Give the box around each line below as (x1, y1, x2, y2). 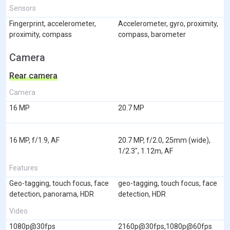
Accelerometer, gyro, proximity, (118, 19, 218, 28)
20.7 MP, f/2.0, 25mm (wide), (118, 136, 210, 144)
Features (9, 163, 38, 172)
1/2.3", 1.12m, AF (118, 146, 173, 155)
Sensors (9, 4, 36, 12)
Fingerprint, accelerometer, (9, 19, 96, 28)
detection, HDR (118, 189, 166, 198)
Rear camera (9, 70, 57, 81)
